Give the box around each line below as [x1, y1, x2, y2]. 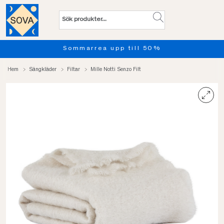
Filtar [67, 66, 80, 72]
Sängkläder [29, 66, 56, 72]
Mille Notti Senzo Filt [90, 66, 141, 72]
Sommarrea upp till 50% [15, 45, 113, 52]
